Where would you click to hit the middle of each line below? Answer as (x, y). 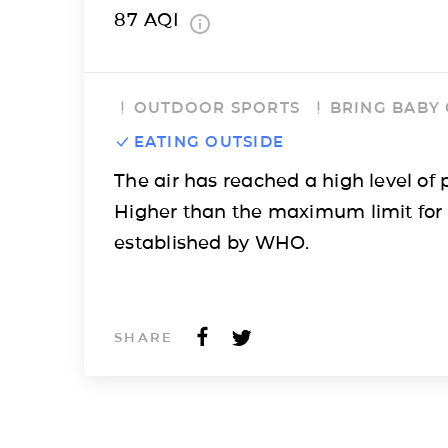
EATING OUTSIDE (209, 141)
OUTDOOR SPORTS (217, 107)
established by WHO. (212, 242)
